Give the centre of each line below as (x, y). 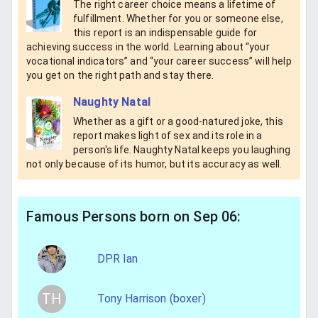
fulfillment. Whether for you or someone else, (178, 18)
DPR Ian (117, 259)
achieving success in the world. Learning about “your (148, 46)
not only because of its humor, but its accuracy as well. (154, 164)
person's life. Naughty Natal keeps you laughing (182, 150)
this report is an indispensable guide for (165, 32)
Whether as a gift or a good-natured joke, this (178, 122)
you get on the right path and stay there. (120, 75)
